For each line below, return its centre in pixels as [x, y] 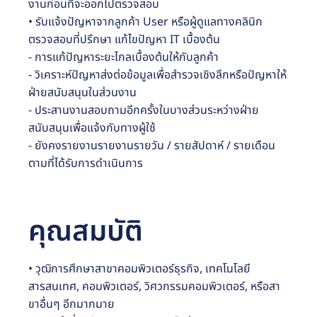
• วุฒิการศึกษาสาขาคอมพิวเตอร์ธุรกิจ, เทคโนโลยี [139, 269]
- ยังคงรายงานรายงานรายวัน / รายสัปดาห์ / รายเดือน [152, 145]
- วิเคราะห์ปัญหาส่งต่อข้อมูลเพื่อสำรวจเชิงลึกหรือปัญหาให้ [157, 75]
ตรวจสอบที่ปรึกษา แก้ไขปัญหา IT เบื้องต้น [124, 39]
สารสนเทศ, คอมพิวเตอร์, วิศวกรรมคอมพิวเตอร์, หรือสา [154, 286]
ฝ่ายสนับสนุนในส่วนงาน [82, 92]
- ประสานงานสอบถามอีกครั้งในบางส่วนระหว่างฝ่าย [144, 110]
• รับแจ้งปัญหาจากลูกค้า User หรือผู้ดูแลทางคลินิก [145, 22]
